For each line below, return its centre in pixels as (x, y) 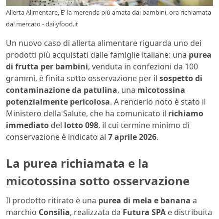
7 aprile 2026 (132, 137)
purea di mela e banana (144, 200)
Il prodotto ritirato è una (52, 200)
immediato (27, 125)
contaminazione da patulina (62, 90)
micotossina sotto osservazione (98, 181)
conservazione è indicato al (57, 137)
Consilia (54, 212)
